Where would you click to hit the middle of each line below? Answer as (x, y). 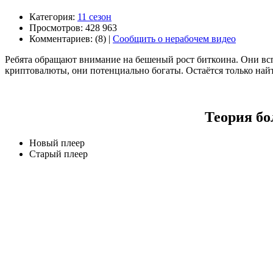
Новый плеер (57, 143)
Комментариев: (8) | (71, 38)
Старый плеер (58, 154)
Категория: (53, 16)
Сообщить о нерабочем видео (174, 38)
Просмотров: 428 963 (73, 27)
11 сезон (94, 16)
